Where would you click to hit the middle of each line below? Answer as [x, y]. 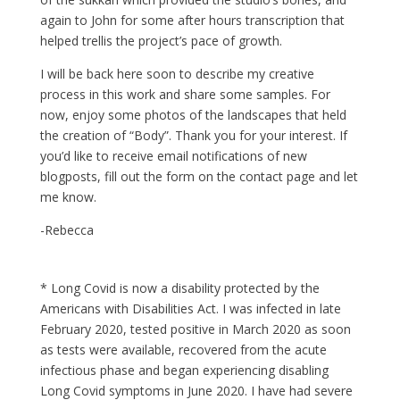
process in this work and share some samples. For [185, 95]
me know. [68, 197]
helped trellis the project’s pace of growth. [161, 41]
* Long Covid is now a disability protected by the [179, 288]
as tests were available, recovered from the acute [183, 350]
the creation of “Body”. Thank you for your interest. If [193, 136]
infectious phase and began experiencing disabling [184, 371]
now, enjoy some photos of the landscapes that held [193, 115]
